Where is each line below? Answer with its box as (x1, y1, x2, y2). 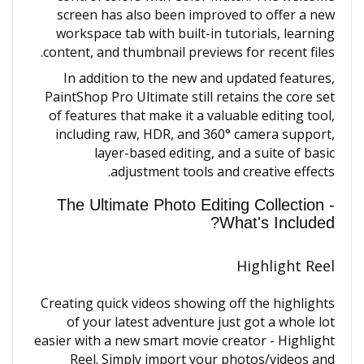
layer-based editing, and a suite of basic (94, 144, 335, 162)
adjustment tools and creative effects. (110, 162, 335, 180)
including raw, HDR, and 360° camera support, (55, 125, 335, 143)
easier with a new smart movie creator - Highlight (34, 331, 335, 349)
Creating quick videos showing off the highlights (41, 294, 335, 312)
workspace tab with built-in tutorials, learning (56, 24, 335, 42)
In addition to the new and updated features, (63, 69, 335, 87)
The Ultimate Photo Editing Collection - (57, 196, 335, 214)
